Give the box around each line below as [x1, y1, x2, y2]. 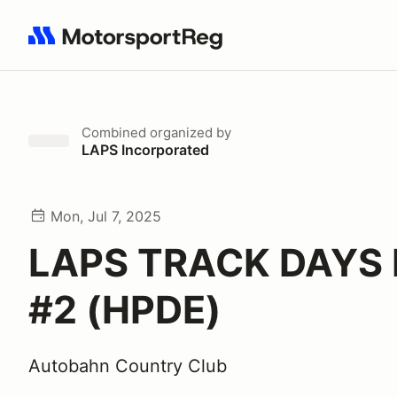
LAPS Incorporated [82, 141, 209, 159]
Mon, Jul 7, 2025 [51, 207, 161, 225]
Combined [82, 124, 146, 141]
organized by [146, 124, 231, 141]
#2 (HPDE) [28, 286, 222, 332]
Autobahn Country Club [28, 355, 227, 377]
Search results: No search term [27, 36, 234, 54]
